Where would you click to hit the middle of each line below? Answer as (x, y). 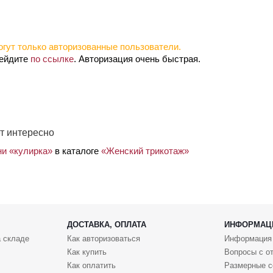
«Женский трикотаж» (145, 151)
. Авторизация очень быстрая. (137, 58)
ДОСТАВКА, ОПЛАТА (106, 225)
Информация (248, 239)
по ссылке (52, 58)
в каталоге (77, 151)
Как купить (87, 252)
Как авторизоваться (103, 239)
